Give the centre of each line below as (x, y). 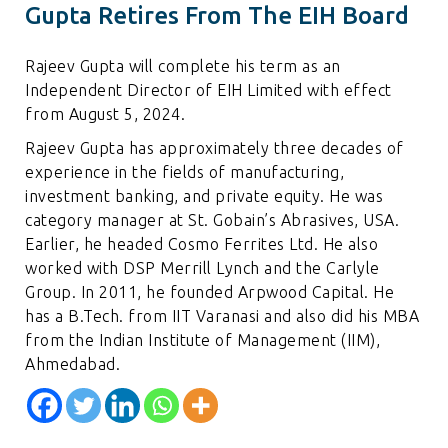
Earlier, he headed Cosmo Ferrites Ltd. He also (202, 244)
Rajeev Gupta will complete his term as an (183, 66)
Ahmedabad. (73, 364)
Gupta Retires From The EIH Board (217, 16)
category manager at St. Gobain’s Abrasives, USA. (212, 220)
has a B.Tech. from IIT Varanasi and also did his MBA (222, 316)
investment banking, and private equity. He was (204, 196)
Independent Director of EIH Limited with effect (208, 90)
